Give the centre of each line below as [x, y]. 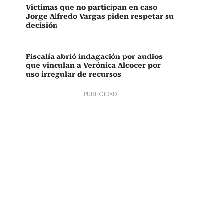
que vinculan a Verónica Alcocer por [93, 65]
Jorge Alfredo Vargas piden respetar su [100, 16]
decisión [42, 25]
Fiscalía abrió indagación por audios [94, 56]
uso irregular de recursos [74, 74]
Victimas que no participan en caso [91, 7]
